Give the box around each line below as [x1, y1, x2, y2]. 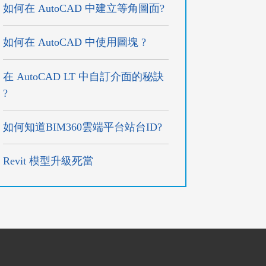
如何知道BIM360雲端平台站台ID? [3, 121, 163, 133]
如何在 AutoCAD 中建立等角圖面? [3, 2, 165, 14]
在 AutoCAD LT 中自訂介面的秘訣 [3, 70, 164, 83]
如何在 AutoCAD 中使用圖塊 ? [3, 36, 147, 49]
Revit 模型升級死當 [3, 155, 94, 167]
